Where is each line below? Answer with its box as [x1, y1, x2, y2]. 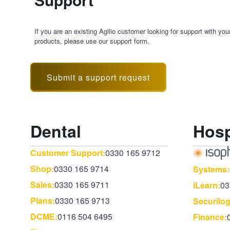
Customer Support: [30, 146, 106, 159]
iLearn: [193, 179, 221, 191]
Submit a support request [47, 71, 150, 83]
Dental [30, 119, 82, 143]
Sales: [30, 178, 55, 190]
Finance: [193, 211, 227, 223]
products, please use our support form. [34, 35, 150, 46]
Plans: [30, 194, 55, 206]
